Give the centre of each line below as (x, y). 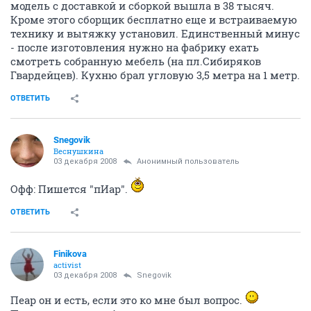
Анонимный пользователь (188, 161)
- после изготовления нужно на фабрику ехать (135, 47)
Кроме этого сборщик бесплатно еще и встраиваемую (154, 19)
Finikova (70, 254)
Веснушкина (78, 151)
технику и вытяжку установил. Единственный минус (155, 33)
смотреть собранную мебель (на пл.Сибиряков (136, 61)
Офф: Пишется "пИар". (70, 189)
